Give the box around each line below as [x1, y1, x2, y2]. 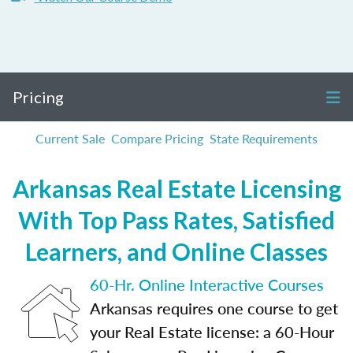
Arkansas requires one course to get [90, 297, 338, 319]
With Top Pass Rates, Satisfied [18, 206, 335, 234]
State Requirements [210, 129, 318, 147]
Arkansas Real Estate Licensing [12, 174, 341, 203]
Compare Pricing [111, 129, 203, 147]
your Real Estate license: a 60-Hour [90, 321, 334, 343]
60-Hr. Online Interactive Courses [90, 273, 324, 295]
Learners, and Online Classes [25, 237, 328, 266]
